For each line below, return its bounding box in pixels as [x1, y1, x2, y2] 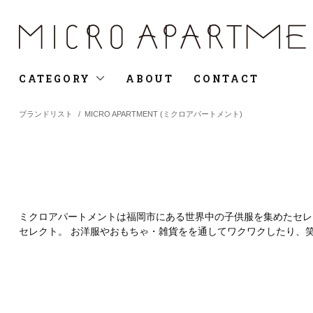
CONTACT [194, 72, 259, 86]
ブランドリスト [18, 110, 73, 119]
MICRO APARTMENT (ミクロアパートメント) [85, 110, 243, 119]
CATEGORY [18, 72, 96, 86]
